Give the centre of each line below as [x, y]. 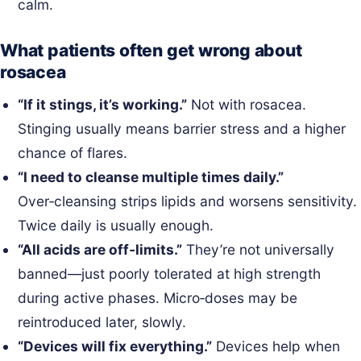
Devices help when [276, 346]
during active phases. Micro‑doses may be [158, 297]
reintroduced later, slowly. [102, 322]
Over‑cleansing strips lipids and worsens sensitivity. [188, 201]
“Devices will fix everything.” [115, 346]
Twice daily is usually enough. [116, 225]
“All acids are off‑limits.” [100, 249]
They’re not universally [259, 249]
